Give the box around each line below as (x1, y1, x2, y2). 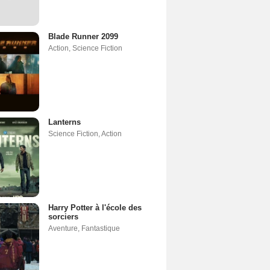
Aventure (48, 224, 78, 233)
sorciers (48, 212, 78, 221)
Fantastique (81, 224, 120, 233)
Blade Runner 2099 (48, 31, 118, 41)
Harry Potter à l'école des (48, 202, 142, 212)
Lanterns (48, 117, 81, 127)
